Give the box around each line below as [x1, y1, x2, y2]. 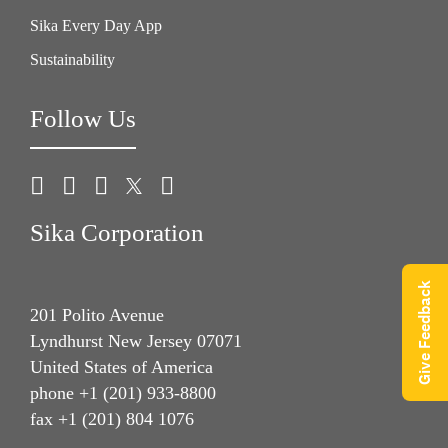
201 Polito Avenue [30, 305, 164, 326]
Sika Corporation [30, 219, 204, 246]
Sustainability [30, 51, 115, 68]
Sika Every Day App [30, 17, 162, 34]
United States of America [30, 357, 213, 378]
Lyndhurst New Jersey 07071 [30, 331, 242, 352]
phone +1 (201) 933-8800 [30, 383, 216, 404]
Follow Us [30, 105, 136, 132]
